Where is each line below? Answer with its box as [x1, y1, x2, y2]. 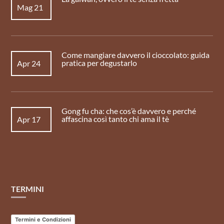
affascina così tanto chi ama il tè [61, 114, 169, 123]
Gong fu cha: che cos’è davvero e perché [61, 106, 196, 115]
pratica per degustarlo [61, 58, 137, 67]
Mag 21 [16, 2, 43, 12]
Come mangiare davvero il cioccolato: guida [61, 50, 210, 59]
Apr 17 [16, 114, 40, 124]
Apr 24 [16, 58, 40, 68]
